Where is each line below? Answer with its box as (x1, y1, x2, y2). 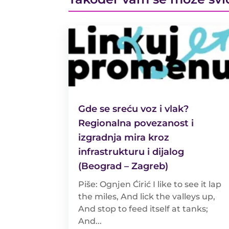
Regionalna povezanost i (78, 117, 194, 129)
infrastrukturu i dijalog (78, 146, 185, 157)
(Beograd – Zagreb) (78, 160, 169, 172)
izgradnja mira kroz (78, 131, 170, 143)
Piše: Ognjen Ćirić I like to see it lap (78, 179, 222, 189)
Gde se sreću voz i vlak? (78, 103, 189, 114)
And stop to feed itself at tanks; (78, 203, 209, 214)
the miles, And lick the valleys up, (78, 191, 216, 201)
